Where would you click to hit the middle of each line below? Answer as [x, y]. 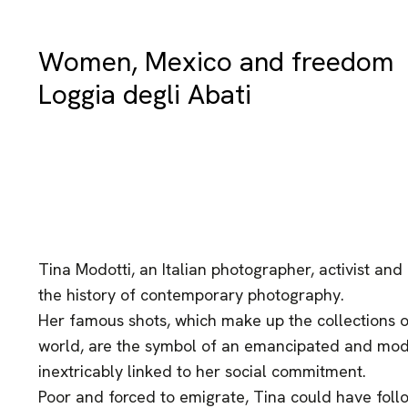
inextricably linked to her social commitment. [202, 371]
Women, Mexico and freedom [216, 61]
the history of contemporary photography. [191, 295]
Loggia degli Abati [144, 94]
